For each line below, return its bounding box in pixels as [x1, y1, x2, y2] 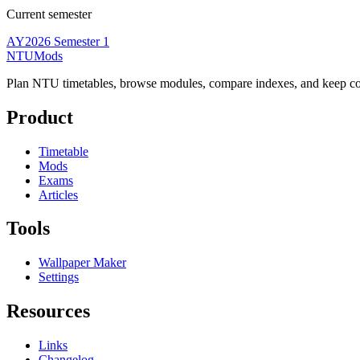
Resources [6, 301, 90, 322]
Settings [39, 270, 79, 284]
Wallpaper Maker [39, 256, 126, 270]
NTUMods [6, 48, 63, 63]
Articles [39, 187, 78, 202]
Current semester [6, 6, 92, 21]
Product [6, 106, 73, 128]
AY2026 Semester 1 [6, 34, 109, 48]
